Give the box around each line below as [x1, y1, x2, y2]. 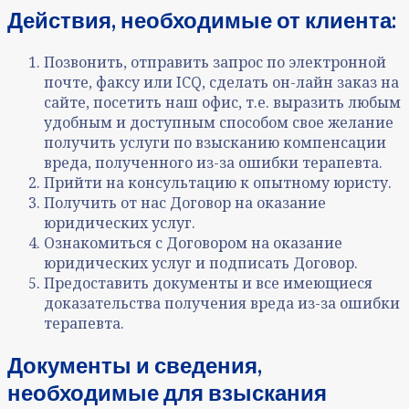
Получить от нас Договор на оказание [44, 192, 326, 213]
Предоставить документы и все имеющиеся [44, 272, 372, 293]
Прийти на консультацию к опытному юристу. [44, 172, 392, 193]
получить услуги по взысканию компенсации [44, 131, 386, 152]
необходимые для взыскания [7, 378, 327, 405]
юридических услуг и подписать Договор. [44, 252, 358, 273]
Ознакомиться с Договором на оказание [44, 232, 342, 253]
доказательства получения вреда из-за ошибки [44, 292, 400, 313]
